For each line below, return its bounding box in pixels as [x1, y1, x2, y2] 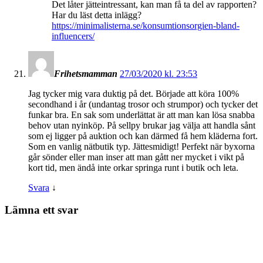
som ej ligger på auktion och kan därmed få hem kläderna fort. [28, 130, 258, 141]
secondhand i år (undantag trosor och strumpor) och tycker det [28, 99, 258, 109]
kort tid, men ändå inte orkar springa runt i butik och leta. [28, 162, 238, 173]
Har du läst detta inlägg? [52, 9, 141, 20]
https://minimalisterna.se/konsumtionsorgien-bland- [52, 20, 240, 31]
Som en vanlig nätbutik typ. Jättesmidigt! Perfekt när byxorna [28, 141, 255, 151]
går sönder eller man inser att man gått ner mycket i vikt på [28, 151, 244, 162]
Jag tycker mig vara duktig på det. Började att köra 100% [28, 88, 239, 99]
